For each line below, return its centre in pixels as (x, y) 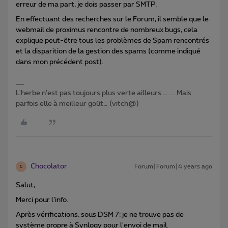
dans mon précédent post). (60, 62)
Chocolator (49, 167)
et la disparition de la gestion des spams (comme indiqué (108, 52)
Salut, (25, 186)
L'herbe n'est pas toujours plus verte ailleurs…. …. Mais (104, 93)
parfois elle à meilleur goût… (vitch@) (77, 104)
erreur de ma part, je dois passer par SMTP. (86, 5)
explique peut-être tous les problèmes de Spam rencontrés (112, 41)
